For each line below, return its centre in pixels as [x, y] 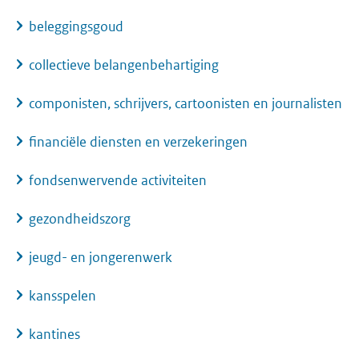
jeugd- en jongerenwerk [101, 258]
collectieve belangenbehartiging [124, 65]
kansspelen [63, 296]
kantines [54, 335]
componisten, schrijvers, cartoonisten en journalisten [186, 104]
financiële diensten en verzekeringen [138, 142]
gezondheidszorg [80, 219]
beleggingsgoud [76, 27]
